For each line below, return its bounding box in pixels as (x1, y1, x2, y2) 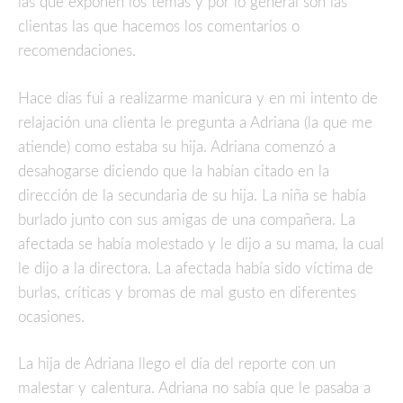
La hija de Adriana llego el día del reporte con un (18, 356, 336, 372)
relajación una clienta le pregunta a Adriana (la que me (18, 114, 372, 130)
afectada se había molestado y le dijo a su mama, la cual (18, 236, 384, 252)
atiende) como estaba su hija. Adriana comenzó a (18, 139, 336, 155)
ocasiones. (18, 309, 85, 325)
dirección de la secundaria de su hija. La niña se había (18, 187, 366, 203)
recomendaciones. (18, 43, 136, 59)
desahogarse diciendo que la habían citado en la (18, 163, 329, 179)
